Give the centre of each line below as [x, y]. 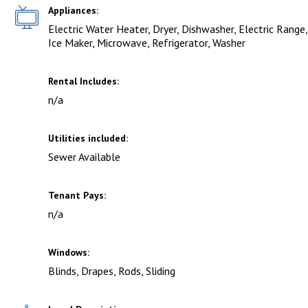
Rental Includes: [84, 81]
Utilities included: [88, 139]
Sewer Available [84, 157]
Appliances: [73, 11]
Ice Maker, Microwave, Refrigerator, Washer [147, 43]
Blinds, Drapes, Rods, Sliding [112, 271]
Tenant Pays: [77, 196]
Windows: [69, 253]
